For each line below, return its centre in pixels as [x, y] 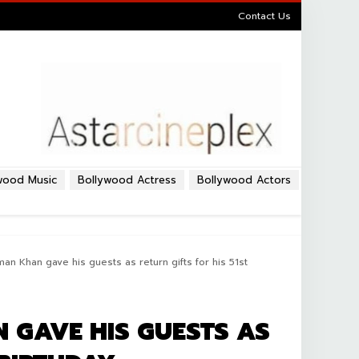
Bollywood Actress [127, 180]
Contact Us [264, 16]
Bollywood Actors [244, 180]
